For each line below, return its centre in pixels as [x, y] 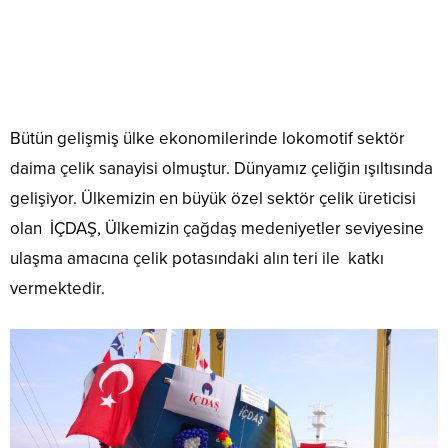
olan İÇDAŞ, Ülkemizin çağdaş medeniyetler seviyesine [217, 229]
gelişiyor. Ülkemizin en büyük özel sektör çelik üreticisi [213, 199]
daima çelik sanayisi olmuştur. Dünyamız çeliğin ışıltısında [221, 169]
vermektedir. [57, 289]
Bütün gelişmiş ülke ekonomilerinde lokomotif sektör [207, 139]
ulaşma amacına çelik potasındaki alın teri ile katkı [197, 259]
